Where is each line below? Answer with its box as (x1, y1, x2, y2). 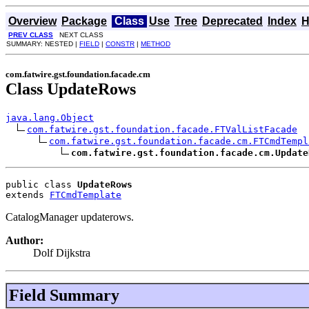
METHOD (141, 40, 170, 48)
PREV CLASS (8, 31, 53, 39)
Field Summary (9, 286, 119, 304)
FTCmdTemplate (50, 189, 121, 200)
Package (61, 15, 107, 27)
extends (6, 189, 50, 200)
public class (6, 179, 77, 190)
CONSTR (106, 40, 134, 48)
